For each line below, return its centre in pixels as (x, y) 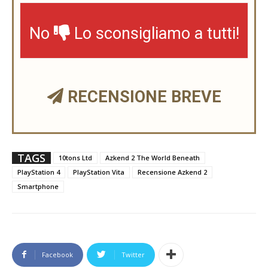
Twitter (133, 254)
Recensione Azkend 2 (172, 172)
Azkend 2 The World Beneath (153, 157)
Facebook (57, 254)
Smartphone (38, 186)
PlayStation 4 (39, 172)
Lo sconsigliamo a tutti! (154, 33)
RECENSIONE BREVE (142, 97)
